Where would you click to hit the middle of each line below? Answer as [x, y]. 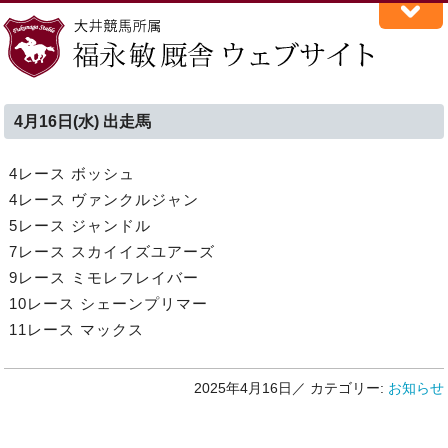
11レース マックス [77, 329]
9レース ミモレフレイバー [104, 277]
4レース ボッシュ [72, 173]
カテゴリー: [346, 388]
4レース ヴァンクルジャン [104, 199]
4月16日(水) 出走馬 [83, 121]
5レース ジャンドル [80, 225]
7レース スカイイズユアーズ [112, 251]
